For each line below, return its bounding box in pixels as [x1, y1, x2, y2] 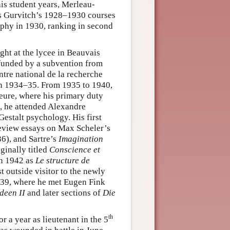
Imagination [59, 133, 103, 144]
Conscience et [49, 144, 100, 155]
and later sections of [25, 187, 103, 198]
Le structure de [35, 155, 90, 165]
